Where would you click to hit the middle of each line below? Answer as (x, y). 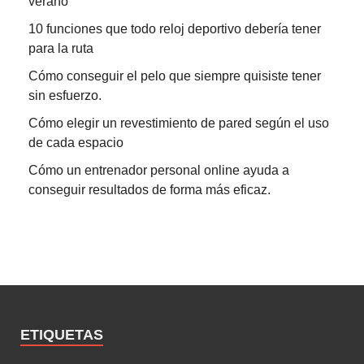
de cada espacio (76, 142)
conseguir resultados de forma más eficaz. (149, 189)
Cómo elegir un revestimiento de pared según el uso (179, 123)
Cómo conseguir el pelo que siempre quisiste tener (175, 76)
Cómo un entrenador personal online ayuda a (159, 170)
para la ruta (61, 48)
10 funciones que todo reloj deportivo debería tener (175, 28)
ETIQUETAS (62, 334)
